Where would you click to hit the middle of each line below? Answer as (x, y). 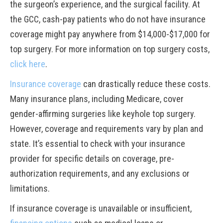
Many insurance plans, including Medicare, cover (97, 99)
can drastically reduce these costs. (146, 84)
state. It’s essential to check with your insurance (98, 144)
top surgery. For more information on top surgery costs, (110, 49)
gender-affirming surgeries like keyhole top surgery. (103, 114)
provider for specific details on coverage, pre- (92, 159)
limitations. (30, 188)
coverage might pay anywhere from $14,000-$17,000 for (110, 34)
